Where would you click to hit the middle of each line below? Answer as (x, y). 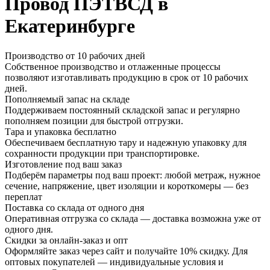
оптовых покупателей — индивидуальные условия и (114, 262)
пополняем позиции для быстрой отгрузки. (94, 121)
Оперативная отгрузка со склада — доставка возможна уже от (133, 218)
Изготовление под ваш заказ (63, 164)
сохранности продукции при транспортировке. (102, 153)
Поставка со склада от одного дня (74, 207)
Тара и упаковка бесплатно (61, 131)
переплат (24, 196)
